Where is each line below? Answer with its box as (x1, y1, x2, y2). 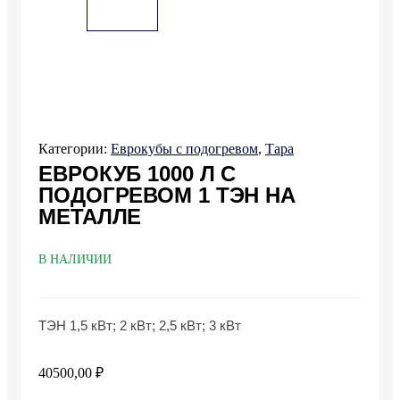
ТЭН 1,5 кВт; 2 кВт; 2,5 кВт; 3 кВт (38, 317, 241, 333)
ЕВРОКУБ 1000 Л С (38, 161, 237, 186)
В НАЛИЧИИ (38, 252, 112, 266)
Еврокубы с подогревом (111, 140, 258, 156)
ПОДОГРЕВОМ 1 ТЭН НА (38, 182, 296, 207)
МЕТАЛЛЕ (38, 204, 142, 229)
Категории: (38, 140, 111, 156)
